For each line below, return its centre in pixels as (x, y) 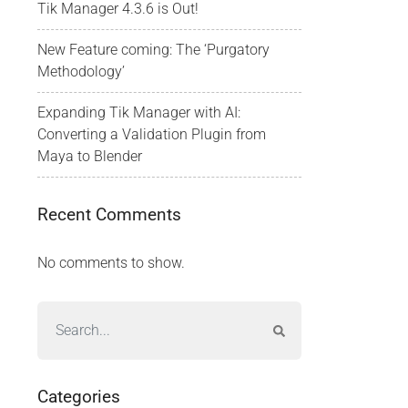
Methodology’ (81, 71)
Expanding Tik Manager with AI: (139, 112)
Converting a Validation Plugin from (152, 134)
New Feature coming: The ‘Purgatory (153, 50)
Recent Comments (109, 214)
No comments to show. (111, 263)
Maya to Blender (90, 156)
